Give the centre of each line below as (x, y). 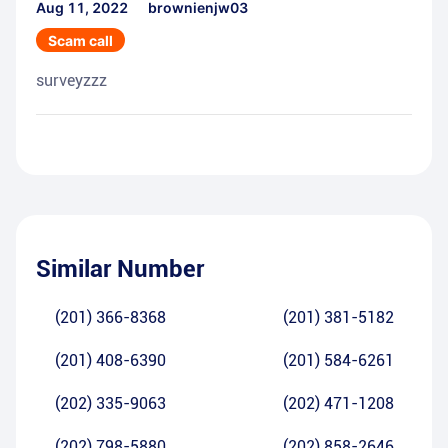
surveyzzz (71, 81)
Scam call (80, 41)
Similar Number (120, 269)
